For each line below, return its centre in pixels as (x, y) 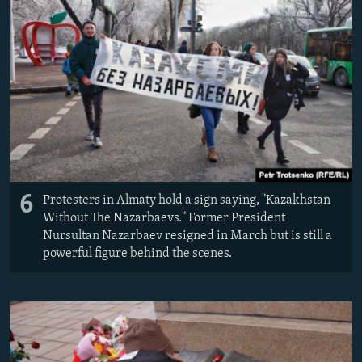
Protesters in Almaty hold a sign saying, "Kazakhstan (187, 201)
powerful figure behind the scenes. (137, 254)
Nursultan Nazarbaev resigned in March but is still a (187, 236)
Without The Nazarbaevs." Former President (164, 219)
